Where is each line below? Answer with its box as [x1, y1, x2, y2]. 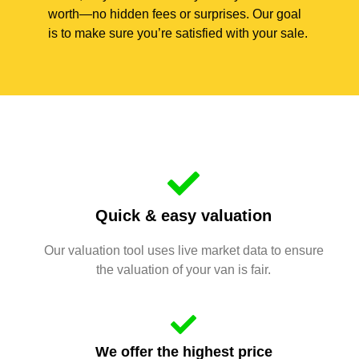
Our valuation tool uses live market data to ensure [43, 243, 324, 257]
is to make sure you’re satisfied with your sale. [48, 26, 308, 40]
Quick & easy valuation [95, 206, 272, 224]
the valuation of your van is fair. [96, 262, 271, 276]
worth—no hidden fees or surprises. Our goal [48, 6, 301, 21]
